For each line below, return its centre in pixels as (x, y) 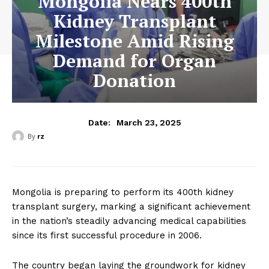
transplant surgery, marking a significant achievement (131, 207)
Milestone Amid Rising (134, 41)
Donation (134, 80)
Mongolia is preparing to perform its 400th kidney (123, 192)
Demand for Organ (134, 61)
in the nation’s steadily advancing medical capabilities (129, 221)
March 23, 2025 (149, 122)
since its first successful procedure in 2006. (107, 235)
